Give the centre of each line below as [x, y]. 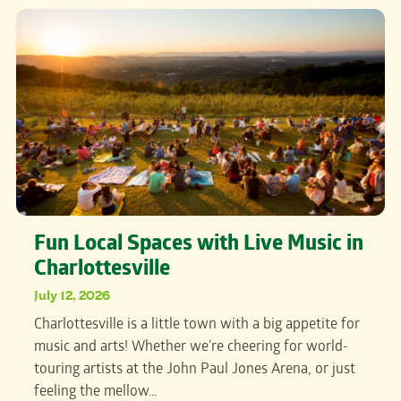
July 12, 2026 [72, 295]
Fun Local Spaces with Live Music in [199, 246]
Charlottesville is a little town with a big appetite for [197, 326]
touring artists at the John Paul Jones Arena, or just [195, 371]
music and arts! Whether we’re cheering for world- [191, 348]
